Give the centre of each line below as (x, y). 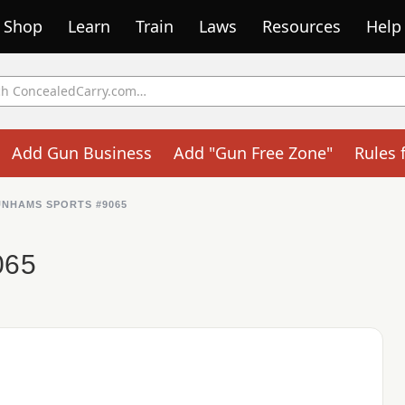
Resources (301, 26)
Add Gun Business (81, 153)
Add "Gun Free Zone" (253, 153)
